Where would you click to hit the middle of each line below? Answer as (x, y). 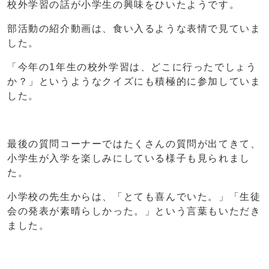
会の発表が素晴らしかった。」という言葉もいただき (134, 211)
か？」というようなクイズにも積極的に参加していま (134, 82)
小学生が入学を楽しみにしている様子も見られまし (129, 159)
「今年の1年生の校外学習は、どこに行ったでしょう (132, 67)
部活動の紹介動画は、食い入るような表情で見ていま (134, 29)
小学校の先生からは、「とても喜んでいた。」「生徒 (134, 197)
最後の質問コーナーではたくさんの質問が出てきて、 (134, 144)
